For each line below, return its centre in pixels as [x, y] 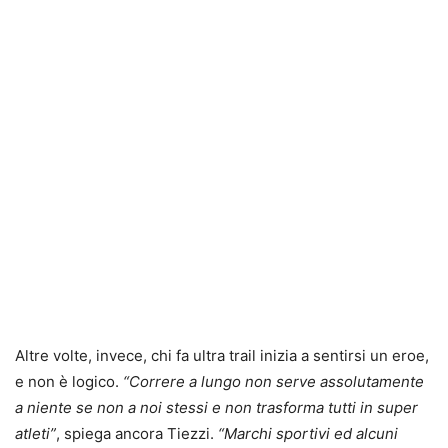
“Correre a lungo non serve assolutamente [273, 381]
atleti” [35, 433]
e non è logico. [69, 381]
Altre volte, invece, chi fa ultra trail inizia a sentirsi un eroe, [222, 355]
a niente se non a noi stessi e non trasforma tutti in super [216, 407]
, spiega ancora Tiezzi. [135, 433]
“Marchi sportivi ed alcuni [306, 433]
